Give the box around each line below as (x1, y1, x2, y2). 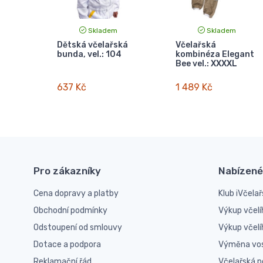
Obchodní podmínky (33, 205, 107, 216)
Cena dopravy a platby (33, 188, 119, 199)
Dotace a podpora (33, 240, 101, 250)
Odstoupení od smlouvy (33, 222, 122, 233)
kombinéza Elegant (175, 49, 254, 60)
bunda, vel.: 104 (57, 49, 122, 60)
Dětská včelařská (57, 40, 128, 50)
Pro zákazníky (33, 165, 101, 177)
